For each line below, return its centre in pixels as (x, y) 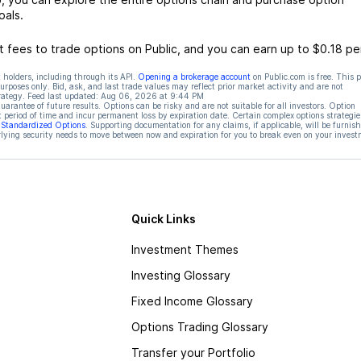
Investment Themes (185, 249)
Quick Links (163, 219)
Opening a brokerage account (194, 77)
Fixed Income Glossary (192, 301)
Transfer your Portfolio (193, 353)
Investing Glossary (180, 275)
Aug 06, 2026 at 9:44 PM (152, 96)
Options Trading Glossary (199, 327)
